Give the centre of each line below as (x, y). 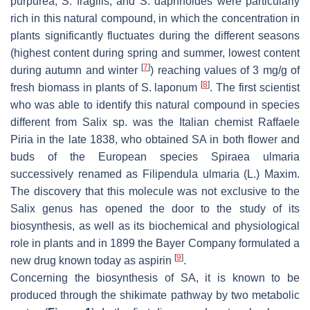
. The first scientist (255, 87)
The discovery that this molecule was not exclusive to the (155, 191)
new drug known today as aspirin (92, 260)
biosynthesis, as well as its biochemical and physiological (155, 226)
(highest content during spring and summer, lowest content (155, 53)
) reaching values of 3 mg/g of (225, 70)
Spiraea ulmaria (255, 156)
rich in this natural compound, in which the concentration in (155, 18)
